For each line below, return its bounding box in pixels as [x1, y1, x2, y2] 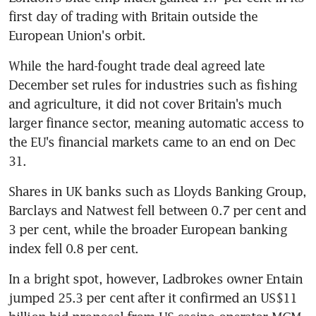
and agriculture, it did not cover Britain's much [8, 95, 281, 111]
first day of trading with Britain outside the [8, 8, 258, 24]
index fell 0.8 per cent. [8, 240, 139, 256]
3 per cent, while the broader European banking [8, 221, 287, 237]
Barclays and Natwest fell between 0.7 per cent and [8, 202, 307, 218]
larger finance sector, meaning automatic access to [8, 114, 304, 130]
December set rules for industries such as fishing [8, 76, 297, 92]
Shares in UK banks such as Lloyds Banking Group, [8, 183, 306, 199]
